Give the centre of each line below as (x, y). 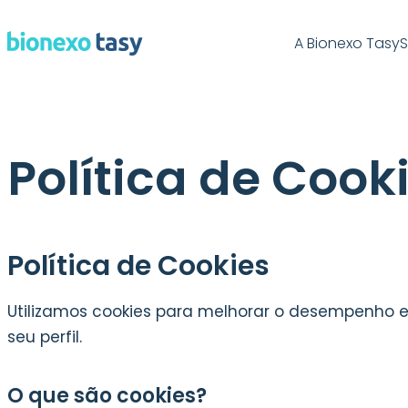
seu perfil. (45, 337)
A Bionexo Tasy (347, 43)
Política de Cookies (138, 266)
